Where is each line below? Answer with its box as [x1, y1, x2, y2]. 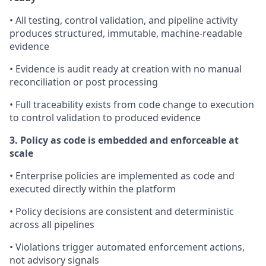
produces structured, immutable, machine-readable [9, 27, 242, 40]
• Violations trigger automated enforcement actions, [9, 240, 245, 254]
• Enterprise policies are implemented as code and [9, 169, 235, 182]
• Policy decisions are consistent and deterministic [9, 205, 234, 218]
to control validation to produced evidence [9, 111, 201, 124]
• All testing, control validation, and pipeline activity [9, 14, 237, 27]
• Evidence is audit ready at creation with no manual [9, 62, 242, 75]
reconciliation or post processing [9, 75, 158, 88]
